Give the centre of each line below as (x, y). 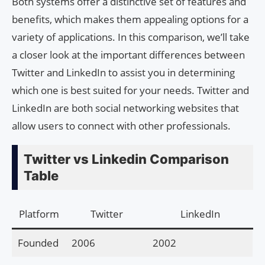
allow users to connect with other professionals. (121, 125)
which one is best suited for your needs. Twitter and (130, 90)
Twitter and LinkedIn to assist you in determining (123, 72)
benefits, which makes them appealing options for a (130, 19)
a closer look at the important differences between (128, 54)
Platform (39, 214)
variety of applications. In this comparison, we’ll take (131, 37)
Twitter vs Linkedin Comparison (126, 159)
